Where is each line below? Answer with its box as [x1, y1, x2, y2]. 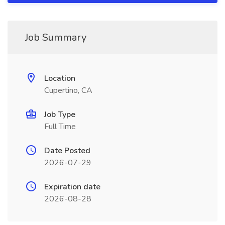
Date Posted [44, 145, 90, 156]
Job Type [44, 109, 75, 120]
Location [44, 73, 75, 84]
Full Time [44, 121, 76, 132]
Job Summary [25, 31, 86, 44]
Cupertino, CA [44, 85, 92, 96]
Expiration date [44, 181, 100, 192]
